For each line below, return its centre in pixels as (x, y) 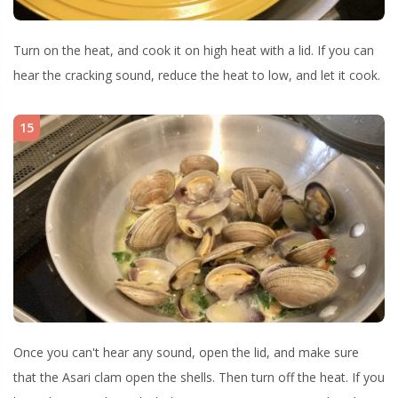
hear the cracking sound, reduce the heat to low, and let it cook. (197, 75)
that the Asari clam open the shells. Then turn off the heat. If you (199, 378)
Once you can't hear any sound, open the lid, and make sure (186, 353)
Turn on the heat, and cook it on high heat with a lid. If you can (194, 50)
